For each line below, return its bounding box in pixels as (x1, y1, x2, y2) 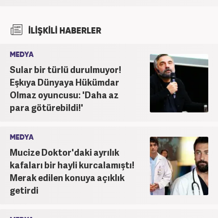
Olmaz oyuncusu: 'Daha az (10, 88, 119, 101)
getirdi (10, 183, 38, 196)
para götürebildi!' (10, 101, 83, 113)
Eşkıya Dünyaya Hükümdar (10, 75, 119, 88)
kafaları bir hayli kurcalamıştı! (10, 158, 134, 171)
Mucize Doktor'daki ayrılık (10, 145, 119, 158)
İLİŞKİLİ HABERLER (26, 26, 101, 36)
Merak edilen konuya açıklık (10, 171, 125, 183)
